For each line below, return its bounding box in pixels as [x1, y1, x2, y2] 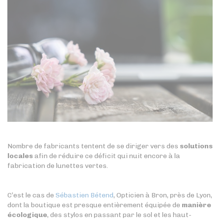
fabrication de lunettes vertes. [7, 161, 108, 170]
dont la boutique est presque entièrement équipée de [7, 200, 182, 209]
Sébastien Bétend [55, 191, 113, 199]
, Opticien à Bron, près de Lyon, [113, 191, 212, 199]
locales [7, 151, 33, 160]
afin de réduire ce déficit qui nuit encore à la [33, 151, 180, 160]
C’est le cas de [7, 191, 55, 199]
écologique [7, 210, 47, 219]
